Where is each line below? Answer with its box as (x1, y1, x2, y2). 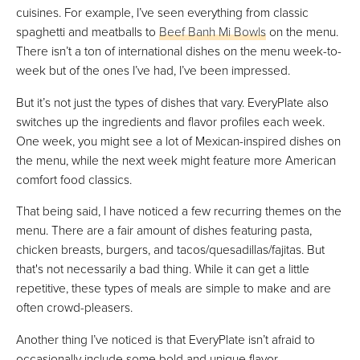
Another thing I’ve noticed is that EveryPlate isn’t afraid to (16, 329, 315, 348)
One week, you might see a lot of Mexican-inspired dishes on (16, 131, 341, 149)
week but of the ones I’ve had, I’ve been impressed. (16, 61, 290, 80)
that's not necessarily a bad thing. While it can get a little (16, 260, 309, 278)
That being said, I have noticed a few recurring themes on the (16, 202, 342, 220)
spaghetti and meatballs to (16, 22, 159, 41)
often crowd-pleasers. (16, 298, 133, 317)
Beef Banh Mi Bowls (159, 22, 266, 41)
